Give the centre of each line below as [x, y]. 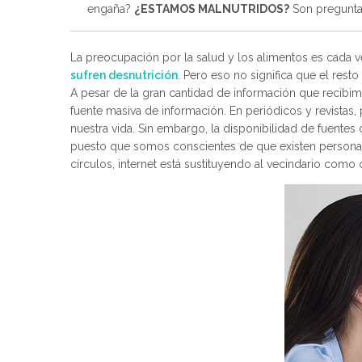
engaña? [111, 9]
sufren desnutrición [124, 75]
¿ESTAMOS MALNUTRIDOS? [212, 9]
